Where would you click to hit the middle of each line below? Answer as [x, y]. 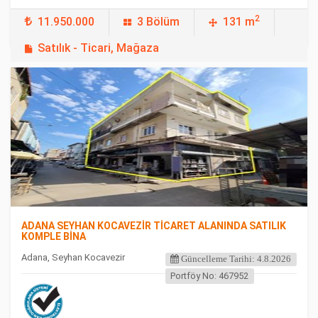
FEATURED [50, 88]
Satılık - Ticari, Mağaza [98, 48]
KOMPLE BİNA [54, 236]
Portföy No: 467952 [210, 276]
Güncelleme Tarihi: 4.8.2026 [235, 259]
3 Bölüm [158, 22]
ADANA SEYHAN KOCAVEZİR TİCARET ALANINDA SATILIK [154, 226]
